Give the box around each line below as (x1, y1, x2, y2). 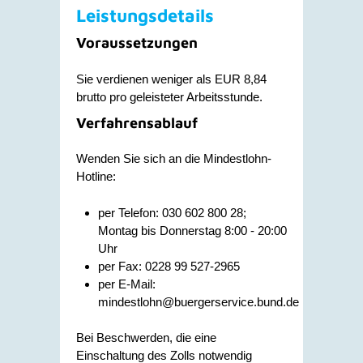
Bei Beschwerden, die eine (76, 331, 216, 344)
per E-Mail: (98, 276, 156, 291)
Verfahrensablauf (76, 113, 198, 131)
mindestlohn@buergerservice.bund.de (98, 294, 299, 309)
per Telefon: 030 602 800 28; (98, 205, 246, 220)
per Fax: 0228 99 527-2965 (98, 258, 240, 273)
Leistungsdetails (76, 5, 214, 26)
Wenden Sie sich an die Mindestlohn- (76, 152, 271, 165)
